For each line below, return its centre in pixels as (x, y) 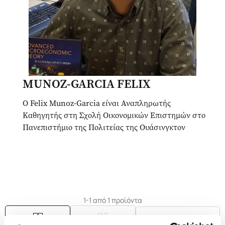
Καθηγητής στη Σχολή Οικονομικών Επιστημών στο (114, 115)
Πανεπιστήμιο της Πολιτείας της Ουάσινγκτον (104, 127)
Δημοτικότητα (172, 217)
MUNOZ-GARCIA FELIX (87, 84)
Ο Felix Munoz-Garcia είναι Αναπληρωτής (97, 103)
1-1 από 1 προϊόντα (113, 200)
